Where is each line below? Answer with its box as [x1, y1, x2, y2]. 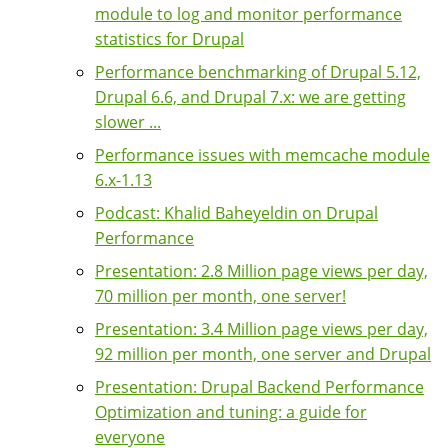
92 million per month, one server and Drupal [95, 342, 431, 365]
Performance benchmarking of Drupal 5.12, [95, 60, 421, 83]
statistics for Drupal [95, 27, 244, 50]
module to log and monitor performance [95, 2, 402, 25]
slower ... [95, 110, 161, 133]
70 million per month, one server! [95, 284, 346, 307]
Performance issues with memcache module [95, 143, 430, 166]
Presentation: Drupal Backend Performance [95, 375, 424, 398]
